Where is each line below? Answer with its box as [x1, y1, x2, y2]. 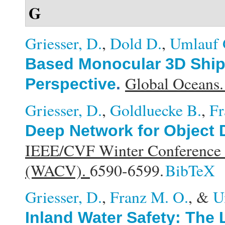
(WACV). [25, 160, 90, 181]
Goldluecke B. [110, 99, 201, 121]
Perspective [25, 75, 116, 93]
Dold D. [110, 33, 162, 54]
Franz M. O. [110, 186, 188, 208]
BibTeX [165, 160, 215, 181]
